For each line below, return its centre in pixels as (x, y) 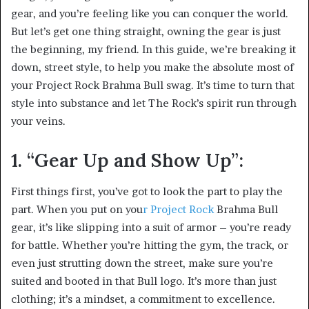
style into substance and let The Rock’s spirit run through (154, 103)
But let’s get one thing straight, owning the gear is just (146, 32)
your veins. (38, 121)
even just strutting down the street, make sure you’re (142, 263)
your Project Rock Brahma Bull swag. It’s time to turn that (153, 86)
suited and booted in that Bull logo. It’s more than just (144, 281)
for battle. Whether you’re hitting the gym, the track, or (150, 245)
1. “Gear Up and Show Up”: (127, 160)
